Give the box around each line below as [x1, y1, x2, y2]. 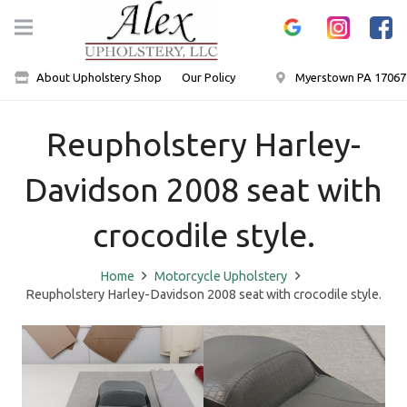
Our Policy [182, 70, 236, 84]
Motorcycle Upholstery [154, 268, 287, 283]
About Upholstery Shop [35, 70, 162, 84]
